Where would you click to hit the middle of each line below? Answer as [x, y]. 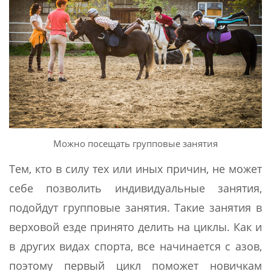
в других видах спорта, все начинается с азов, [135, 246]
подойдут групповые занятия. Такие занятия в [135, 207]
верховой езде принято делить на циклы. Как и [135, 227]
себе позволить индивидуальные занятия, [135, 188]
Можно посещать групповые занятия [135, 143]
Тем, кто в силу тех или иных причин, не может [135, 168]
